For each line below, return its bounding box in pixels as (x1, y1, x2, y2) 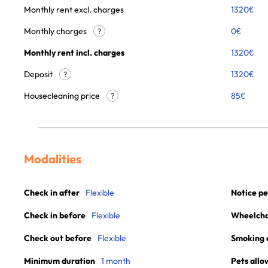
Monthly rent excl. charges (24, 4, 124, 15)
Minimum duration (24, 255, 95, 266)
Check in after (24, 187, 80, 198)
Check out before (24, 233, 92, 243)
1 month (101, 255, 130, 266)
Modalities (24, 151, 81, 166)
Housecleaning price (24, 90, 102, 101)
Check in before (24, 210, 86, 221)
